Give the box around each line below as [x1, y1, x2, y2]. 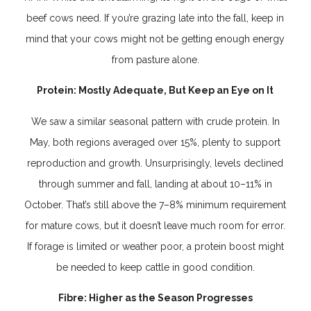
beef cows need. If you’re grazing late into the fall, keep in [26, 12, 285, 24]
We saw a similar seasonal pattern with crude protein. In [31, 115, 280, 127]
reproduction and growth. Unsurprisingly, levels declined [27, 157, 284, 169]
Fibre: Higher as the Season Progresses [58, 292, 253, 303]
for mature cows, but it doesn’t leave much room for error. [25, 219, 285, 231]
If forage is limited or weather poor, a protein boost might [26, 240, 284, 252]
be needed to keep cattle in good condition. [56, 261, 255, 273]
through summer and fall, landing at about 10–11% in [38, 178, 272, 190]
